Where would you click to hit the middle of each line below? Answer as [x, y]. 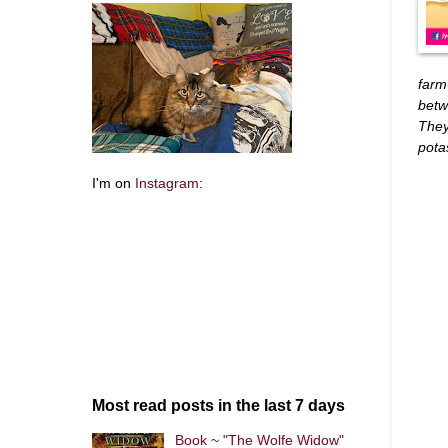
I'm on [113, 183]
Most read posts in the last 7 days [218, 405]
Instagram [167, 183]
